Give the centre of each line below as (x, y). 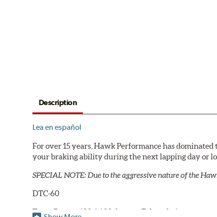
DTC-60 (46, 194)
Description (58, 103)
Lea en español (57, 127)
